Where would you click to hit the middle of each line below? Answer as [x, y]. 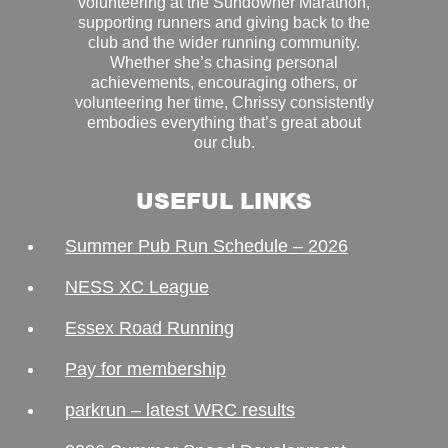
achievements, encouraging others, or [224, 82]
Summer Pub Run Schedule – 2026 [206, 245]
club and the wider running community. [224, 42]
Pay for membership [145, 368]
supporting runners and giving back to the [224, 22]
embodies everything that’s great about [224, 122]
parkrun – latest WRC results [180, 409]
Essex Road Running [149, 327]
